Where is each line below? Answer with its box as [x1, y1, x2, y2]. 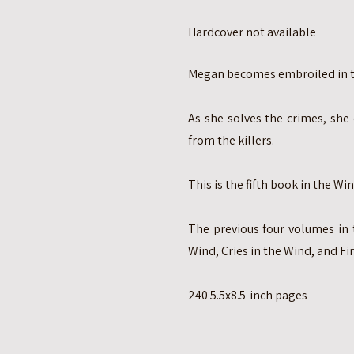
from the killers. [188, 132, 274, 149]
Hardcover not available [188, 24, 316, 40]
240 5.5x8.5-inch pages [188, 287, 307, 303]
